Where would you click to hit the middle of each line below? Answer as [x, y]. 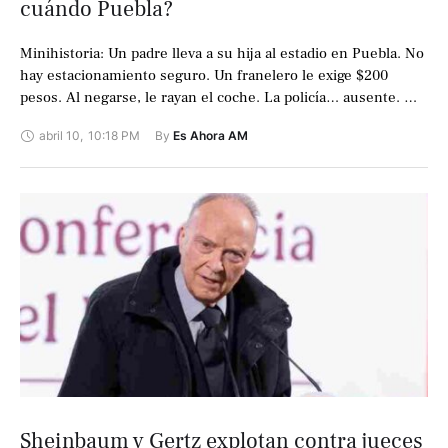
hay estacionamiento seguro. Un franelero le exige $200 [204, 76]
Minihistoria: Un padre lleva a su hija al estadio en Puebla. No [222, 54]
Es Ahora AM [210, 136]
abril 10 [59, 136]
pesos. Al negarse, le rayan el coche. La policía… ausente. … [218, 98]
